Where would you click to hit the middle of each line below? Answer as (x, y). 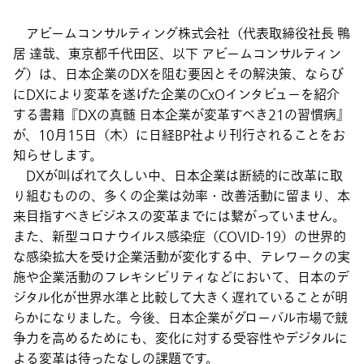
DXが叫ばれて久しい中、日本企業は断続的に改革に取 (178, 176)
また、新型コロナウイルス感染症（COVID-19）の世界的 (180, 237)
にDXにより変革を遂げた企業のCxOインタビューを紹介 (176, 95)
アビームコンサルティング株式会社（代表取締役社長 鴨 (182, 34)
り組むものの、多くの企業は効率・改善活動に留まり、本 (182, 196)
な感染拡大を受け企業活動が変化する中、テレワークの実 (182, 257)
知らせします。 (58, 156)
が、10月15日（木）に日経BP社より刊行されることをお (179, 135)
